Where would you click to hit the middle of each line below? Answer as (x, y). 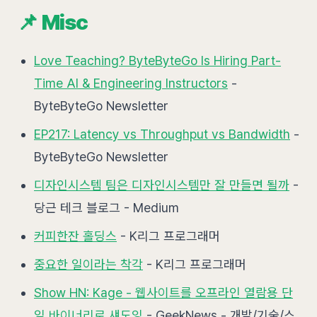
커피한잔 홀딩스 (75, 236)
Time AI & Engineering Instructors (131, 83)
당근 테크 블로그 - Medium (106, 208)
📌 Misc (52, 22)
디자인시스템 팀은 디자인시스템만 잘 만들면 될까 (162, 185)
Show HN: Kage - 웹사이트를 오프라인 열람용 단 (163, 293)
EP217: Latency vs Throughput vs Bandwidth (162, 134)
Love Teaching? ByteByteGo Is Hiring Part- (157, 60)
